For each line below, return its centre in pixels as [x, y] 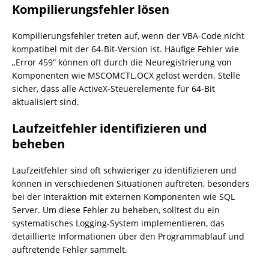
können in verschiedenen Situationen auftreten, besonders [131, 183]
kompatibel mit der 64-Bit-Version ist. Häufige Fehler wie [125, 49]
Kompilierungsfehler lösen [91, 9]
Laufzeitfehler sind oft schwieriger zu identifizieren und [124, 170]
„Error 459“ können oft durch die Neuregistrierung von [122, 62]
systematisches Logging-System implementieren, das [118, 223]
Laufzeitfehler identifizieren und [110, 128]
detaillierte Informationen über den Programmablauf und [128, 236]
